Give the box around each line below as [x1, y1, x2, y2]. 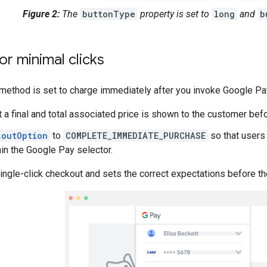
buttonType [82, 8, 135, 20]
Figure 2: [22, 8, 60, 20]
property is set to [137, 8, 212, 20]
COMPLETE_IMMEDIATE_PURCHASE [66, 129, 206, 141]
